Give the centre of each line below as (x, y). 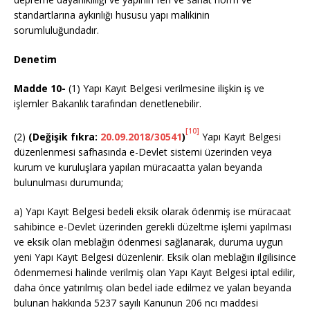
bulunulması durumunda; (69, 182)
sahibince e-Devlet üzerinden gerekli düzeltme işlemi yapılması (153, 226)
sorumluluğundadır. (56, 30)
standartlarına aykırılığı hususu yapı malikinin (112, 15)
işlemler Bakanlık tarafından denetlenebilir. (108, 103)
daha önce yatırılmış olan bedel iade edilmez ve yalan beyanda (153, 287)
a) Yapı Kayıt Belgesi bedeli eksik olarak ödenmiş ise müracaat (153, 211)
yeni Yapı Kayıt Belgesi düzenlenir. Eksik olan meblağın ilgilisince (155, 257)
